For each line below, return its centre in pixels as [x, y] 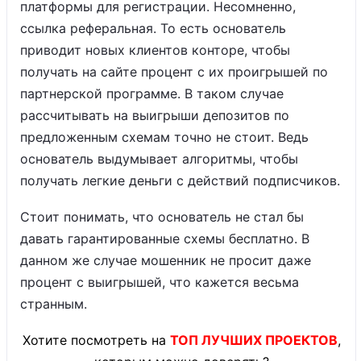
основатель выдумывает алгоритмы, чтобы [159, 159]
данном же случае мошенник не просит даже [166, 260]
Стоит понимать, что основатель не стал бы [162, 217]
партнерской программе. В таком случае [152, 93]
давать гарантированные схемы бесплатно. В [165, 239]
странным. [56, 304]
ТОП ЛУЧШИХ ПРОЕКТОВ [253, 340]
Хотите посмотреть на [94, 340]
